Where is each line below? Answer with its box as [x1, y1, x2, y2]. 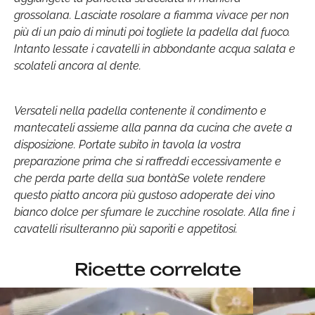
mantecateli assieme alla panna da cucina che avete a [14, 121, 292, 134]
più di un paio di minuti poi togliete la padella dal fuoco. [14, 25, 290, 39]
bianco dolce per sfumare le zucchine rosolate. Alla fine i [14, 205, 295, 219]
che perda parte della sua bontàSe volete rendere [14, 172, 266, 185]
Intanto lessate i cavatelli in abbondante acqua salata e [14, 42, 295, 56]
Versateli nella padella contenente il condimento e [14, 104, 266, 117]
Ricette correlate [74, 259, 241, 280]
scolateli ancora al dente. [14, 59, 141, 72]
